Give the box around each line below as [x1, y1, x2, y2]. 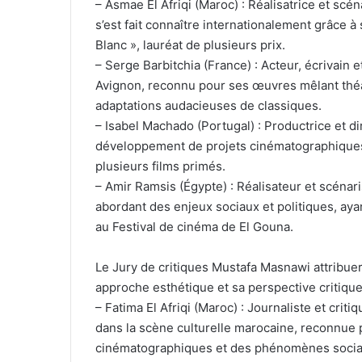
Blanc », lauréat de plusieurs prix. [95, 37, 285, 53]
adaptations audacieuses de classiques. [95, 98, 322, 114]
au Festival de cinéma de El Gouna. [95, 219, 293, 235]
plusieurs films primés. [95, 158, 225, 175]
